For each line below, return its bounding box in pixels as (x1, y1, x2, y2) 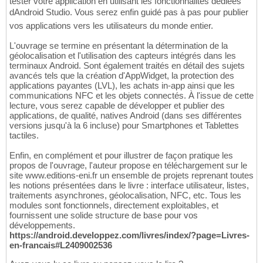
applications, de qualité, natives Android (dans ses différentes (9, 110, 242, 121)
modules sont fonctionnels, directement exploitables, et (9, 200, 218, 211)
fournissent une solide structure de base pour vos (9, 210, 198, 221)
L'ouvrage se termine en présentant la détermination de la (9, 41, 228, 51)
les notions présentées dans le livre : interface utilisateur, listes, (9, 180, 249, 191)
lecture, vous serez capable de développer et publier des (9, 100, 225, 111)
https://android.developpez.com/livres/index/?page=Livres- (9, 230, 249, 241)
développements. (9, 220, 75, 231)
